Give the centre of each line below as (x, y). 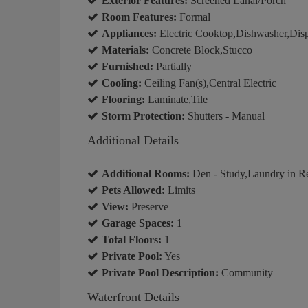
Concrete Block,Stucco (201, 49)
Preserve (148, 206)
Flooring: (123, 99)
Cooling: (122, 82)
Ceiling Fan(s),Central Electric (209, 82)
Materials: (125, 49)
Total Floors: (132, 239)
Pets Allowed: (133, 190)
